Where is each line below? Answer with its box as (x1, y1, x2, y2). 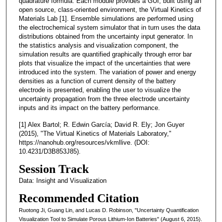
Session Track (18, 162, 89, 175)
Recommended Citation (18, 191, 139, 205)
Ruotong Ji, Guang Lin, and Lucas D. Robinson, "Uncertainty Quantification (18, 207, 199, 213)
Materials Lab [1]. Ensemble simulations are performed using (18, 14, 193, 22)
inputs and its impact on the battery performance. (18, 104, 160, 111)
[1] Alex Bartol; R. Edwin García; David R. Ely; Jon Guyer (18, 120, 184, 128)
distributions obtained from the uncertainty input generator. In (18, 32, 193, 40)
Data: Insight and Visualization (18, 176, 107, 184)
